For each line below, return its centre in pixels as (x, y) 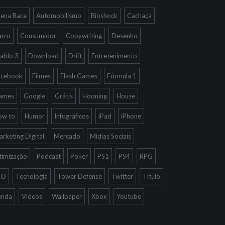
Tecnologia (32, 177)
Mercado (67, 136)
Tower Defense (80, 177)
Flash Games (79, 76)
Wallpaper (67, 197)
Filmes (41, 76)
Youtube (129, 197)
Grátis (64, 96)
